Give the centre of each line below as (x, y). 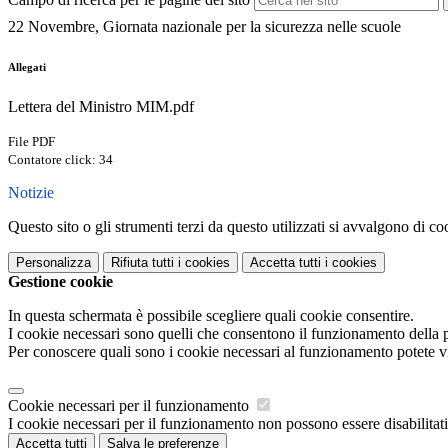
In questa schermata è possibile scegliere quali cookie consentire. (211, 316)
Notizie (31, 193)
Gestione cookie (60, 282)
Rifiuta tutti (142, 263)
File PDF (31, 142)
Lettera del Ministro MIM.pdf (101, 107)
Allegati (27, 67)
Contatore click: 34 (60, 160)
